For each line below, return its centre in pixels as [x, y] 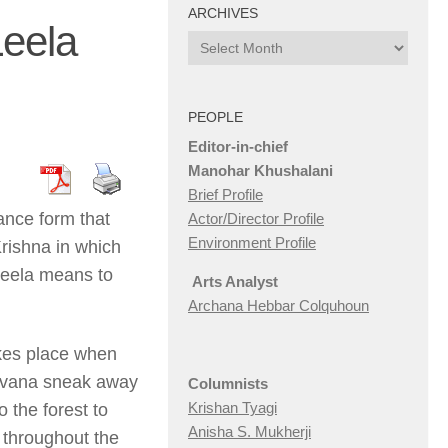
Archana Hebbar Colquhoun [278, 306]
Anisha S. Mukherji [249, 432]
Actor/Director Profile [256, 219]
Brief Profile [225, 195]
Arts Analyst [233, 282]
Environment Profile [252, 243]
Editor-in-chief [238, 147]
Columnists [228, 384]
